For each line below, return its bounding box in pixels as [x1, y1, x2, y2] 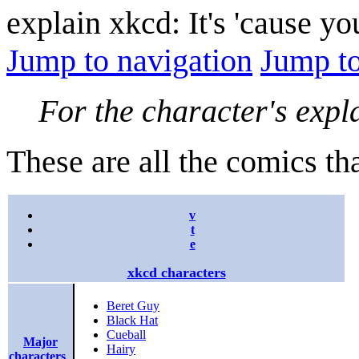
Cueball [107, 328, 146, 342]
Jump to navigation [6, 42, 252, 79]
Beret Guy [107, 299, 159, 313]
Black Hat [107, 313, 158, 328]
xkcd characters [127, 264, 226, 280]
